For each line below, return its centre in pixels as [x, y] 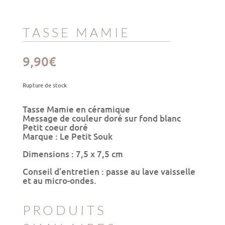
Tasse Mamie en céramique [76, 109]
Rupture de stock [44, 85]
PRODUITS [64, 210]
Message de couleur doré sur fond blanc [101, 118]
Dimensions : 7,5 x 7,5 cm [73, 154]
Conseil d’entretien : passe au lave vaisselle [109, 171]
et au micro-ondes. [59, 180]
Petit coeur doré [55, 127]
